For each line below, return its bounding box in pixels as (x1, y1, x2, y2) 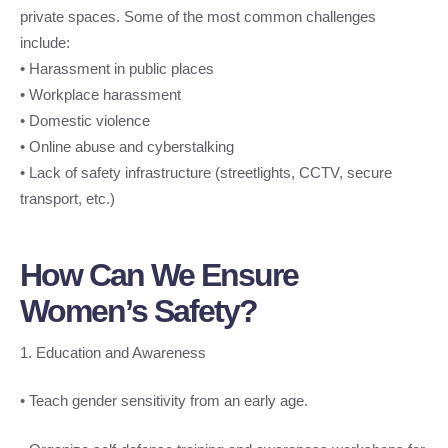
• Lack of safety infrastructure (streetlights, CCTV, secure (20, 163, 392, 181)
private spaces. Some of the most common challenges (20, 7, 376, 25)
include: (20, 33, 70, 51)
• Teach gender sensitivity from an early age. (20, 392, 308, 410)
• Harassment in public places (20, 59, 214, 77)
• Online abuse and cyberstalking (20, 137, 234, 155)
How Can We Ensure (20, 256, 298, 293)
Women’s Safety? (20, 292, 257, 329)
